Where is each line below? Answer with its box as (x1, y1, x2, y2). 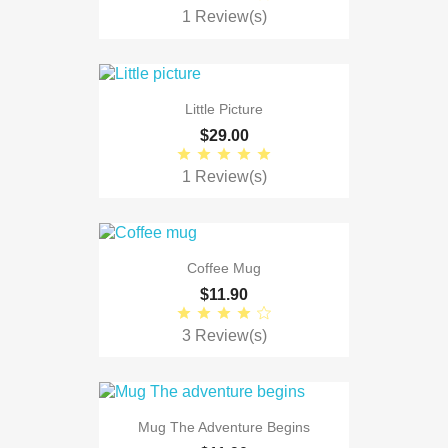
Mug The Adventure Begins (138, 419, 310, 436)
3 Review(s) (181, 327, 267, 345)
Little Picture (185, 100, 263, 117)
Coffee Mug (187, 260, 261, 277)
